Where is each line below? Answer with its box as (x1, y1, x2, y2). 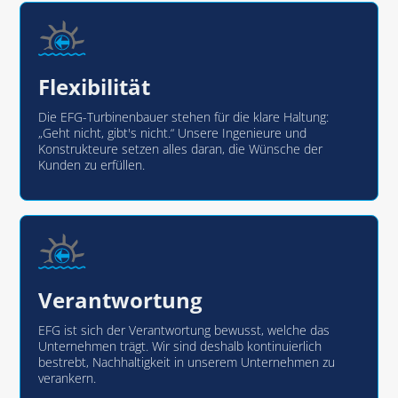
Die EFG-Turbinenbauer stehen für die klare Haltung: (38, 108, 330, 125)
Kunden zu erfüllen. (38, 156, 146, 173)
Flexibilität (38, 72, 151, 101)
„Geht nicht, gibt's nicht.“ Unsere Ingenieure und (38, 124, 307, 141)
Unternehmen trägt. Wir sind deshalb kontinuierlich (38, 338, 322, 354)
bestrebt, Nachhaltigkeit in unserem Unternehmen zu (38, 354, 336, 370)
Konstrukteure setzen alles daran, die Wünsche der (38, 140, 323, 157)
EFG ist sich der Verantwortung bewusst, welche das (38, 322, 330, 338)
